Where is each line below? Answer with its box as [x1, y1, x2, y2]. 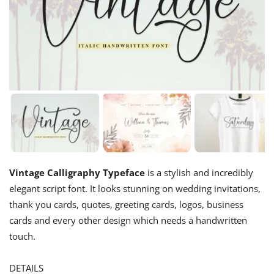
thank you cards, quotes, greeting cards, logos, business [9, 198, 243, 210]
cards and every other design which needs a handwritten [9, 213, 247, 226]
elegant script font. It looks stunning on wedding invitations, [9, 182, 261, 194]
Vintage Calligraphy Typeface [9, 166, 145, 179]
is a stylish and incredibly [145, 166, 253, 179]
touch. [9, 229, 35, 242]
